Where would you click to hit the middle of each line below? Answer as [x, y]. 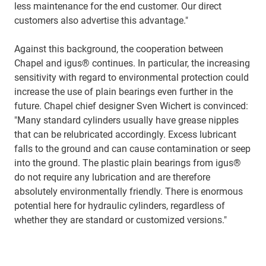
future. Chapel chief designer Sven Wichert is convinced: [131, 106]
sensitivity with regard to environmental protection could [132, 77]
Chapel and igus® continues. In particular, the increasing [132, 63]
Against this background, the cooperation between [119, 49]
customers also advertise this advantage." [101, 20]
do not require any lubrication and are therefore [112, 177]
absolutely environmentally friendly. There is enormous [129, 191]
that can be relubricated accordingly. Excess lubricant [125, 134]
